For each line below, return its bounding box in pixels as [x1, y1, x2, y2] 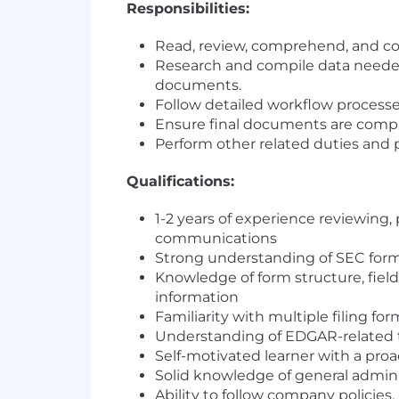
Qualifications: [126, 173, 234, 191]
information [155, 289, 239, 306]
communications [155, 230, 277, 248]
